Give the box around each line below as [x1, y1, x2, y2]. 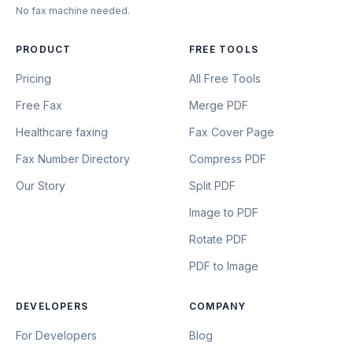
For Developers [16, 329, 97, 342]
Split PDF [189, 179, 236, 192]
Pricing [16, 72, 51, 85]
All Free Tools [189, 72, 261, 85]
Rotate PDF [189, 232, 247, 246]
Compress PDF [189, 152, 266, 165]
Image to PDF [189, 206, 258, 219]
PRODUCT [16, 43, 72, 55]
